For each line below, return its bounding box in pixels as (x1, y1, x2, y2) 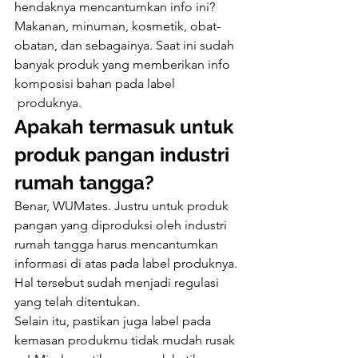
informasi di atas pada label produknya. (14, 256, 241, 271)
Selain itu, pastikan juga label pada (14, 313, 214, 328)
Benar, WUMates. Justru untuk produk (14, 198, 232, 213)
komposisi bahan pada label (14, 76, 178, 91)
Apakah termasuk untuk (14, 115, 238, 138)
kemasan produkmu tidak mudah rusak (14, 332, 238, 348)
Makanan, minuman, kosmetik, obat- (14, 18, 221, 34)
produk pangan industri (14, 143, 234, 166)
